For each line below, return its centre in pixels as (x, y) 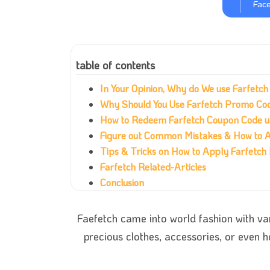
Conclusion (122, 183)
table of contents (115, 65)
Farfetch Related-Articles (153, 167)
